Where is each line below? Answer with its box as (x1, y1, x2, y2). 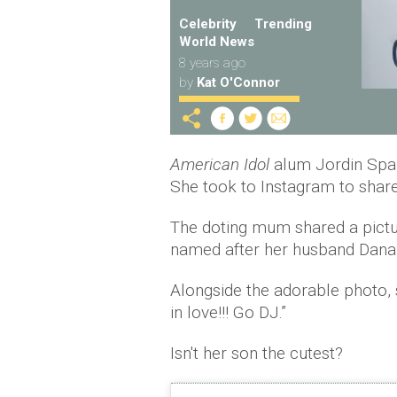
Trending (254, 16, 312, 32)
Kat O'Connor (197, 74, 280, 90)
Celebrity (179, 16, 237, 32)
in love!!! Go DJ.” (170, 302, 286, 323)
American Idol (170, 154, 269, 175)
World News (179, 34, 254, 50)
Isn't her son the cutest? (170, 343, 343, 363)
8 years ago (179, 55, 245, 71)
